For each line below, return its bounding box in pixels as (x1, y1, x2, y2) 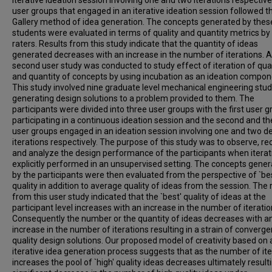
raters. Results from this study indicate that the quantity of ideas (12, 39, 258, 49)
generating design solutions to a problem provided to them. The (12, 93, 254, 103)
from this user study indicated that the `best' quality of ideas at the (12, 192, 266, 202)
